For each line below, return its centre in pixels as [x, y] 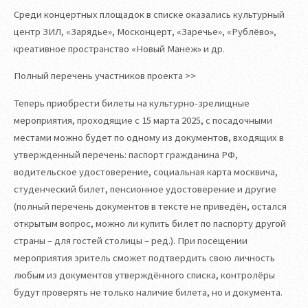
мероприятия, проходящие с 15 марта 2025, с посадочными [143, 120]
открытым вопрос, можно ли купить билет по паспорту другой [150, 223]
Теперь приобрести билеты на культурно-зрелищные [132, 103]
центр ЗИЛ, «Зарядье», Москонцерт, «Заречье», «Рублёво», [145, 31]
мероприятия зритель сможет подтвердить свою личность [144, 257]
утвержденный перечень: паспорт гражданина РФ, [126, 154]
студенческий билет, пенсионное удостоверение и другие [145, 189]
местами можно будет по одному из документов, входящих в [149, 137]
